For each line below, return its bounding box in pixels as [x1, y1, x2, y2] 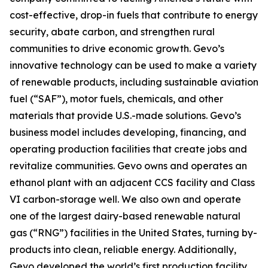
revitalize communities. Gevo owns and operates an [10, 160, 247, 172]
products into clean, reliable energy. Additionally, [10, 243, 236, 255]
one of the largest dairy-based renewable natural [10, 210, 240, 222]
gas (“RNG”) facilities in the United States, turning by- [10, 227, 257, 239]
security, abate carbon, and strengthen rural [10, 26, 215, 38]
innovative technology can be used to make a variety [10, 59, 257, 71]
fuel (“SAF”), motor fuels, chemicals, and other [10, 93, 223, 105]
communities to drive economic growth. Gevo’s [10, 42, 224, 54]
